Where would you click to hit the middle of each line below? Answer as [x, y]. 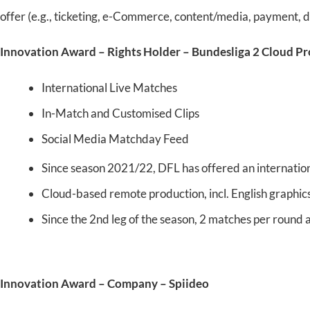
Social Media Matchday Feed [115, 138]
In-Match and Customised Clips [120, 113]
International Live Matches [109, 87]
